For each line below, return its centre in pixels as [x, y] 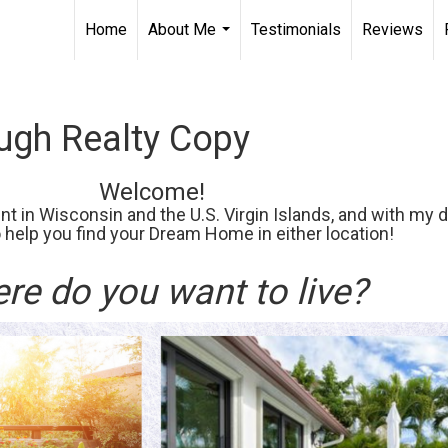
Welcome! [152, 192]
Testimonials [296, 29]
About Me [182, 29]
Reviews [392, 29]
